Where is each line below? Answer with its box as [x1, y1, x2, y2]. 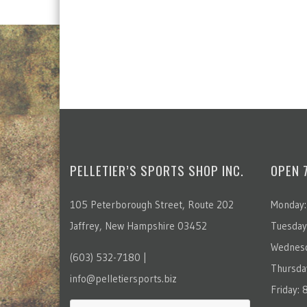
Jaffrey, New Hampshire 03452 [70, 219, 207, 232]
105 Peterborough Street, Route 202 [70, 198, 234, 211]
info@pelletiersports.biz [70, 272, 177, 285]
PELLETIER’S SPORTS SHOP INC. [70, 160, 244, 180]
